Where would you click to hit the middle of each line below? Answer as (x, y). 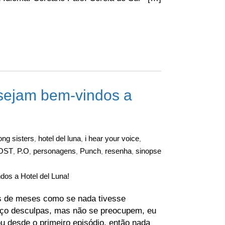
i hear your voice (112, 138)
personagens (54, 151)
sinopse (148, 151)
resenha (118, 151)
